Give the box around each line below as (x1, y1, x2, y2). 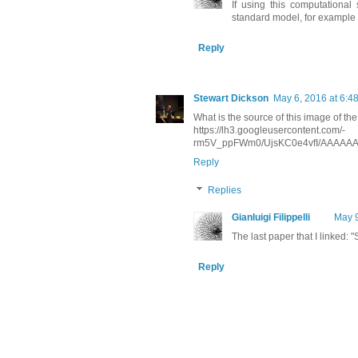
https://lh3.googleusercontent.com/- (193, 125, 345, 137)
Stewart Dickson (193, 93, 268, 105)
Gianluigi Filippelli (232, 212, 310, 224)
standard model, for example (232, 12, 356, 24)
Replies (208, 185, 242, 197)
